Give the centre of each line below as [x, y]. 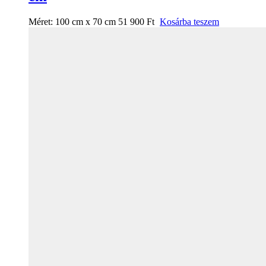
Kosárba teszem [189, 21]
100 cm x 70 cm [85, 21]
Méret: [42, 21]
